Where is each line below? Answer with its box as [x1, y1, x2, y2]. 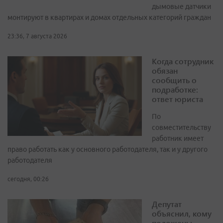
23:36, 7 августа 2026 [7, 33, 67, 40]
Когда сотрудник [152, 56, 214, 67]
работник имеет [152, 134, 204, 143]
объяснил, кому [152, 208, 212, 219]
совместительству [152, 123, 211, 132]
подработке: [152, 84, 198, 95]
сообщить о [152, 75, 197, 86]
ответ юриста [152, 94, 203, 105]
